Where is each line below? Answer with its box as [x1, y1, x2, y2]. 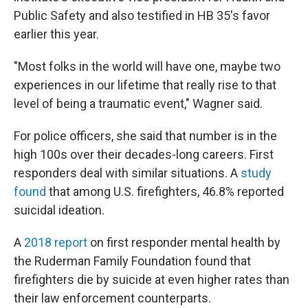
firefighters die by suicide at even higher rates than [14, 272, 289, 287]
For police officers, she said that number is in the [14, 129, 277, 143]
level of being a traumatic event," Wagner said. [14, 96, 263, 111]
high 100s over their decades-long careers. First [14, 147, 274, 162]
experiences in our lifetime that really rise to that [14, 78, 276, 92]
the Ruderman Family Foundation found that [14, 254, 251, 268]
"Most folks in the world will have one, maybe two [14, 59, 280, 74]
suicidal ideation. [14, 203, 104, 217]
